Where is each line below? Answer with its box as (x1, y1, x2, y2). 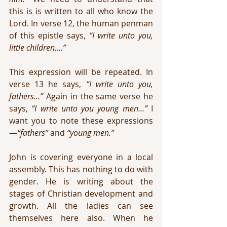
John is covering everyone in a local (9, 152, 153, 163)
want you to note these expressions (9, 115, 153, 126)
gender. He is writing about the (9, 176, 153, 187)
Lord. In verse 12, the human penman (9, 18, 153, 29)
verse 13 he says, (9, 79, 86, 90)
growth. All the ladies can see (9, 200, 153, 211)
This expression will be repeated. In (9, 66, 153, 78)
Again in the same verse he (43, 91, 153, 102)
